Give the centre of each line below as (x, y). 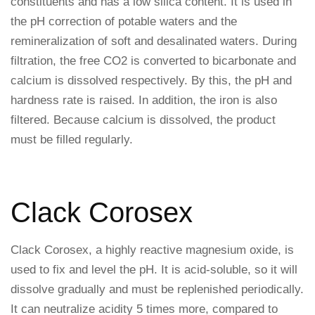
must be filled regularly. (72, 140)
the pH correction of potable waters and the (124, 21)
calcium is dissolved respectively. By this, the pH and (151, 81)
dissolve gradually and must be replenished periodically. (157, 289)
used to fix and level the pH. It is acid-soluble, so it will (154, 270)
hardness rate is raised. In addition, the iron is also (144, 100)
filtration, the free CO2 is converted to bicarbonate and (153, 61)
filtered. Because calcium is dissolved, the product (143, 120)
